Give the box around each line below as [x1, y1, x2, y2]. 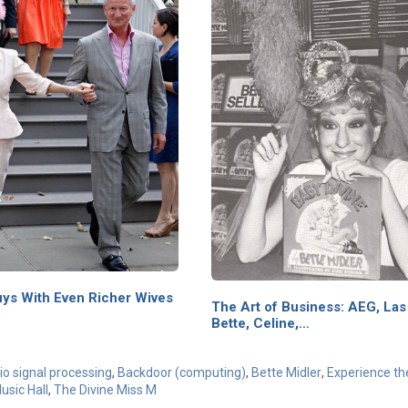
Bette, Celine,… [211, 314, 310, 331]
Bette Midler [251, 364, 321, 380]
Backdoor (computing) [117, 364, 246, 380]
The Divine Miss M [54, 382, 157, 397]
